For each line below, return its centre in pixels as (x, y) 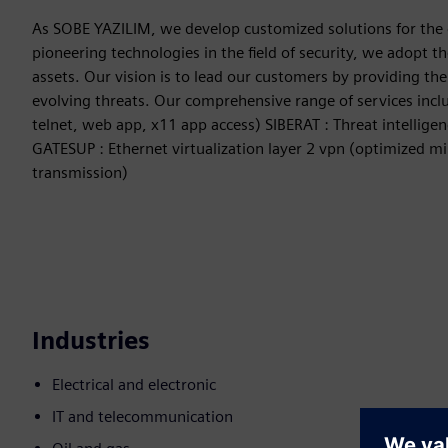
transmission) (80, 173)
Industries (91, 341)
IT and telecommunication (142, 417)
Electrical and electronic (134, 385)
